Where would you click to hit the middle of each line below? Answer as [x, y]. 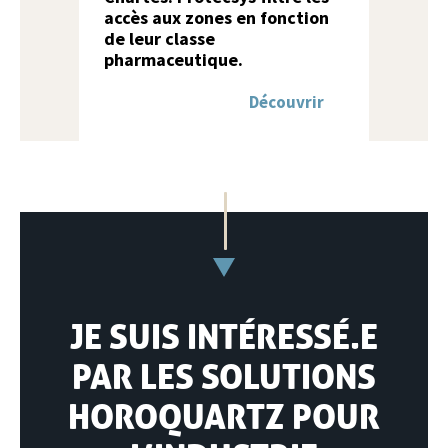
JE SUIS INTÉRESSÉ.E [224, 336]
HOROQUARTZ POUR [224, 416]
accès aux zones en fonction [216, 17]
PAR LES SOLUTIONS [224, 376]
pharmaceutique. [173, 59]
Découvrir [286, 102]
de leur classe [159, 38]
